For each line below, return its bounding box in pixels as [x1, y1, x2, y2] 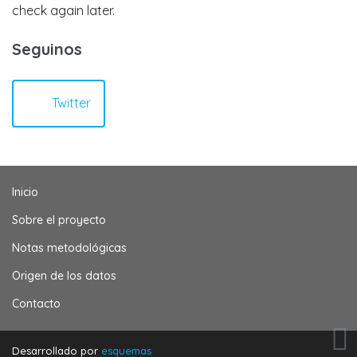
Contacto [12, 296, 61, 311]
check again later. [12, 2, 115, 18]
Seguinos [12, 38, 82, 59]
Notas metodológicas [12, 240, 127, 255]
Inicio [12, 184, 38, 199]
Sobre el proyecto [12, 212, 106, 227]
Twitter [52, 94, 91, 111]
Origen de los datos [12, 268, 116, 283]
